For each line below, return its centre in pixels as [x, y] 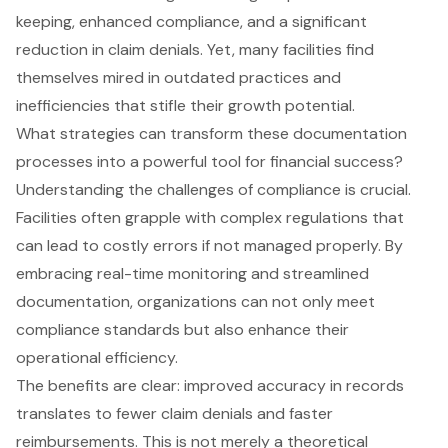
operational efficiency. [97, 358]
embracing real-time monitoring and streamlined [192, 274]
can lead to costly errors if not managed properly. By [209, 246]
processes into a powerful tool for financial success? [209, 162]
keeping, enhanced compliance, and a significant [191, 22]
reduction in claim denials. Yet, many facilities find [195, 50]
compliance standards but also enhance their [182, 330]
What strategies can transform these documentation [211, 134]
